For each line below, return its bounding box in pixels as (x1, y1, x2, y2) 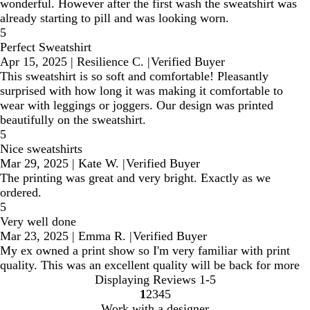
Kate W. (78, 156, 119, 171)
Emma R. (78, 229, 126, 244)
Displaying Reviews (94, 273, 196, 287)
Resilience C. (77, 55, 144, 69)
